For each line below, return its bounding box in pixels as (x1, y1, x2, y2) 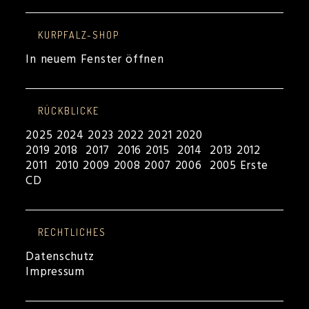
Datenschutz (26, 247, 95, 266)
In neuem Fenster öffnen (26, 50, 164, 69)
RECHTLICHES (38, 226, 107, 238)
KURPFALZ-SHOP (38, 28, 120, 41)
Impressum (26, 262, 85, 281)
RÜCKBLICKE (38, 104, 100, 117)
